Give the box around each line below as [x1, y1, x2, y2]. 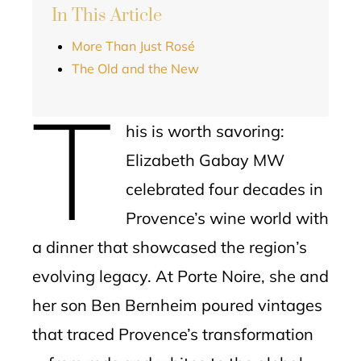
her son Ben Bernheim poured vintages [32, 295, 322, 315]
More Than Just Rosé [72, 38, 195, 54]
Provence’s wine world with [125, 208, 329, 228]
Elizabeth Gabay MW [125, 150, 284, 170]
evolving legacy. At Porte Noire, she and [32, 266, 329, 286]
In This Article [52, 5, 162, 27]
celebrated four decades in [125, 179, 323, 199]
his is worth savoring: [125, 121, 284, 141]
